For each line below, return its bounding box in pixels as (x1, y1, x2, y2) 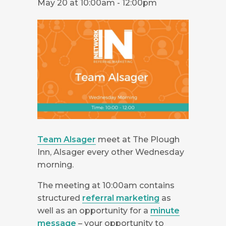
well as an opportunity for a (37, 206, 150, 216)
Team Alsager (37, 135, 96, 145)
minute (150, 206, 180, 216)
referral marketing (82, 193, 159, 203)
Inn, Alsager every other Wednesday (37, 147, 184, 157)
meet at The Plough (96, 135, 180, 145)
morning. (37, 160, 74, 170)
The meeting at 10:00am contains (37, 181, 175, 191)
